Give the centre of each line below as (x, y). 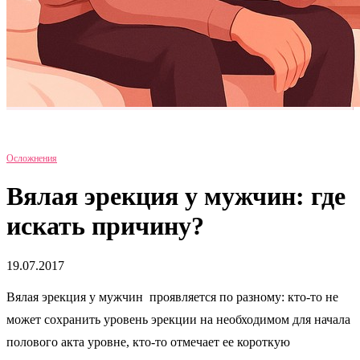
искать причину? (105, 226)
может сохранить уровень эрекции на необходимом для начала (178, 319)
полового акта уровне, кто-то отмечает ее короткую (148, 342)
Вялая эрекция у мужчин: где (176, 196)
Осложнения (32, 158)
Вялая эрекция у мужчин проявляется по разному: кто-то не (172, 297)
